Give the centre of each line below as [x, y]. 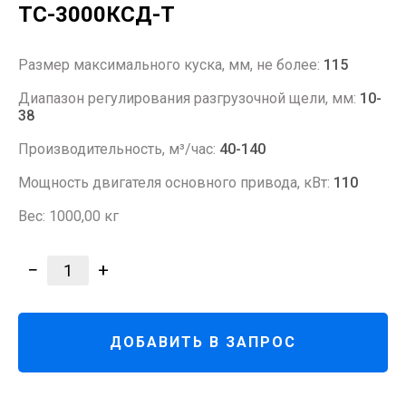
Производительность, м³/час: [119, 149]
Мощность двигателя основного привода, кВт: [176, 182]
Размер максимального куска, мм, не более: [171, 64]
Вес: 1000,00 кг [68, 216]
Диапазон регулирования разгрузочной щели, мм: [189, 98]
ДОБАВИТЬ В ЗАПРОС [203, 343]
